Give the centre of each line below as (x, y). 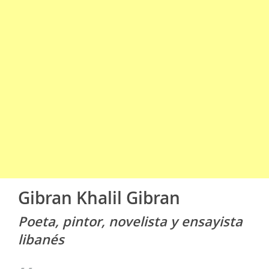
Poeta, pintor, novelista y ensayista (130, 222)
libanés (41, 240)
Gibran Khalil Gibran (99, 198)
